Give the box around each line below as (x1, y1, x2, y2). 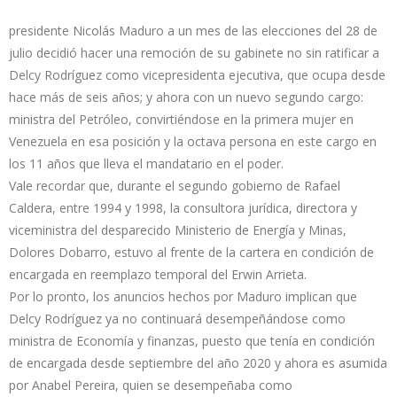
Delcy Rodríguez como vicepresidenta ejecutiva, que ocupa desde (9, 66, 385, 83)
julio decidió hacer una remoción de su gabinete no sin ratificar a (9, 43, 379, 61)
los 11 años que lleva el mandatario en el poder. (9, 154, 284, 172)
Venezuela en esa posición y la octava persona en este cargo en (9, 132, 377, 150)
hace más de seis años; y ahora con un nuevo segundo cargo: (9, 88, 363, 105)
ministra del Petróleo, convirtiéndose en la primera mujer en (9, 110, 354, 128)
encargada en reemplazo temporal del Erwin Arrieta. (9, 265, 307, 283)
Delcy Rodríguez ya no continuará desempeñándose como (9, 309, 346, 327)
